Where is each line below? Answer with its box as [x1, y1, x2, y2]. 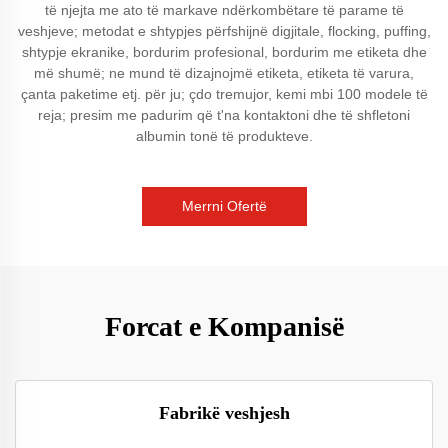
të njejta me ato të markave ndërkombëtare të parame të [44, 2, 404, 18]
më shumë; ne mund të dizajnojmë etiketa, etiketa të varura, [34, 65, 414, 81]
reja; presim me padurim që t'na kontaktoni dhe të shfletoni [38, 107, 410, 123]
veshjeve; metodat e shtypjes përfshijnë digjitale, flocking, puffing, [17, 23, 431, 39]
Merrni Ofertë [181, 198, 267, 214]
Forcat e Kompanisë [104, 311, 344, 342]
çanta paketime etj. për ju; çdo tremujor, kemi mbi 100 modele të [20, 86, 428, 102]
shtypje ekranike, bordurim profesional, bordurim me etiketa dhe [21, 44, 427, 60]
